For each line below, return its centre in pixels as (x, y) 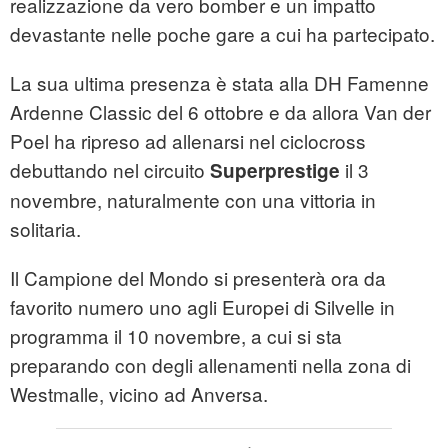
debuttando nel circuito (110, 170)
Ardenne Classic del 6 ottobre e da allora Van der (220, 112)
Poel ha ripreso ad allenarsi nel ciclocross (188, 141)
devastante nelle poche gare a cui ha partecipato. (222, 34)
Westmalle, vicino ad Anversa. (139, 394)
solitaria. (45, 229)
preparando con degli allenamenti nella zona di (210, 365)
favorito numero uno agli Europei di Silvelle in (202, 307)
